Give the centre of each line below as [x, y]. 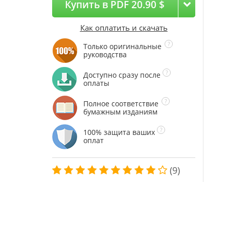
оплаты [96, 83]
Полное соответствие [121, 104]
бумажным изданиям [120, 112]
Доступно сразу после [122, 75]
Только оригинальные [122, 46]
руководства [105, 54]
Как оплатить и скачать [124, 28]
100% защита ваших [119, 132]
